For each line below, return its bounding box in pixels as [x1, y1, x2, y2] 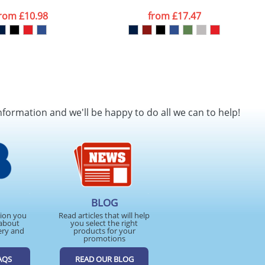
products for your [73, 225, 135, 236]
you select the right [70, 218, 138, 228]
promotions [83, 233, 125, 244]
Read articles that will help [59, 210, 150, 221]
